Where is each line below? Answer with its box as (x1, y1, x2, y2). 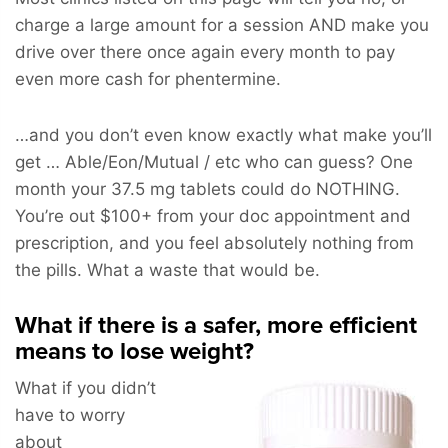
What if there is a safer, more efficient (15, 310, 417, 340)
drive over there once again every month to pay (15, 41, 395, 62)
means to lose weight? (15, 336, 254, 366)
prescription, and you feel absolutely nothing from (15, 232, 414, 253)
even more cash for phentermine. (15, 68, 281, 89)
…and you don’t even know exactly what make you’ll (15, 124, 432, 145)
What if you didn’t (15, 377, 156, 398)
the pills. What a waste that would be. (15, 259, 320, 280)
